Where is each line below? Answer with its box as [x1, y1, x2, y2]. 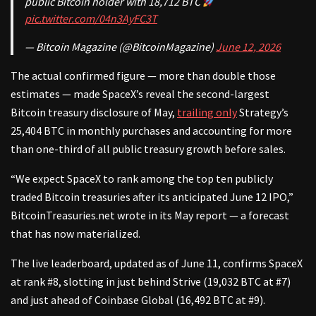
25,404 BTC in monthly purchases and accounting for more [11, 123, 292, 138]
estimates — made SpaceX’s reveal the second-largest [11, 87, 269, 102]
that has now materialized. [11, 226, 142, 241]
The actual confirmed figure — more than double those [11, 68, 276, 83]
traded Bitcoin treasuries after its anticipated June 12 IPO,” [11, 190, 293, 205]
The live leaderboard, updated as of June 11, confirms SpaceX [11, 256, 303, 271]
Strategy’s [237, 105, 288, 120]
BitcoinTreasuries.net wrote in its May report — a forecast [11, 208, 289, 223]
